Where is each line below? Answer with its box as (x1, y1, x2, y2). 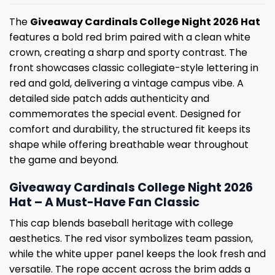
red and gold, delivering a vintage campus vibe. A (9, 76, 244, 90)
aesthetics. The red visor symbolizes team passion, (9, 231, 253, 246)
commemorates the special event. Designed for (9, 106, 241, 121)
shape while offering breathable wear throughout (9, 137, 249, 152)
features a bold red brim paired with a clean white (9, 29, 250, 44)
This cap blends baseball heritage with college (9, 216, 233, 231)
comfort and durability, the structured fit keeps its (9, 122, 250, 136)
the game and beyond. (9, 152, 118, 167)
